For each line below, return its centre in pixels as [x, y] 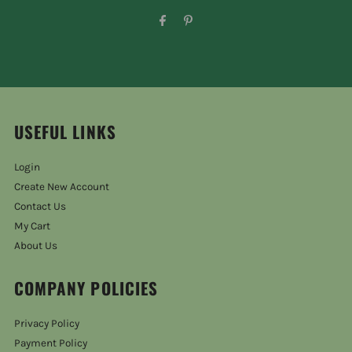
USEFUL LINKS [65, 131]
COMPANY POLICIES [86, 288]
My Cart [33, 225]
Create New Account [62, 186]
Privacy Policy [47, 323]
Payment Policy [51, 343]
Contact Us [40, 206]
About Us [36, 245]
